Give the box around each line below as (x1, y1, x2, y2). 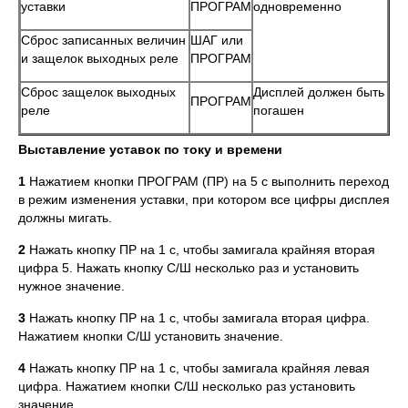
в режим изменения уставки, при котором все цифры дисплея (18, 192, 390, 207)
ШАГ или (190, 33, 243, 47)
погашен (253, 103, 304, 117)
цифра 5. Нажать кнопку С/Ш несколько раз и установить (18, 260, 359, 275)
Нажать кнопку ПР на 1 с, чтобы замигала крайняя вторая (25, 242, 375, 257)
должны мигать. (18, 210, 112, 225)
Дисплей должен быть (253, 85, 384, 99)
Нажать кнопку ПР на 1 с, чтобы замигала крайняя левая (25, 361, 370, 375)
